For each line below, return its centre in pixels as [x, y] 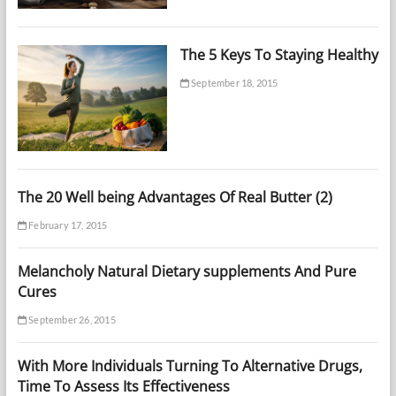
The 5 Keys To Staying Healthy [279, 55]
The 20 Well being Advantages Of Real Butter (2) [175, 197]
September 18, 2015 [233, 83]
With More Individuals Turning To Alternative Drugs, [190, 366]
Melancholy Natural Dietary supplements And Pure [187, 271]
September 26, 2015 [71, 319]
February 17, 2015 [67, 225]
